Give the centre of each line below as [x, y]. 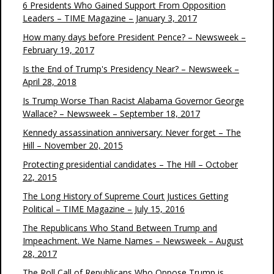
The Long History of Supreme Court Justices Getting [125, 196]
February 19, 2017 [58, 50]
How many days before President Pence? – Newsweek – [134, 37]
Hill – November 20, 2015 [73, 145]
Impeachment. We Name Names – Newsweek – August [133, 241]
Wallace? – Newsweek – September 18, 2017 [111, 113]
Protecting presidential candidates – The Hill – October [130, 164]
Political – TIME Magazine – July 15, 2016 [104, 209]
